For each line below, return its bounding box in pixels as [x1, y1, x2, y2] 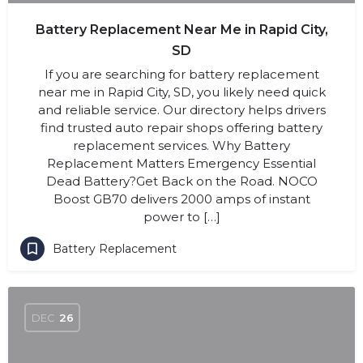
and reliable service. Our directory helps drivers [37, 102, 326, 117]
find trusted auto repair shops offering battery [41, 120, 322, 135]
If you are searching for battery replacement [44, 66, 319, 82]
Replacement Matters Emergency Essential [47, 156, 316, 171]
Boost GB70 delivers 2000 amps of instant [53, 191, 310, 207]
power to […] [143, 209, 220, 224]
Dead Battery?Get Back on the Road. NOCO [45, 173, 318, 189]
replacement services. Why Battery [73, 138, 290, 153]
